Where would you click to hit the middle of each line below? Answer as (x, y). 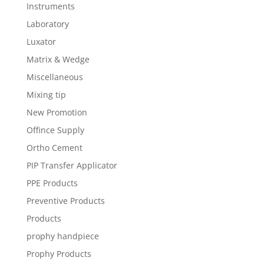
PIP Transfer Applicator (72, 165)
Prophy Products (59, 254)
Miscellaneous (55, 77)
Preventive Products (65, 201)
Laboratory (47, 24)
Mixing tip (46, 95)
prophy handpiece (62, 236)
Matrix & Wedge (58, 59)
